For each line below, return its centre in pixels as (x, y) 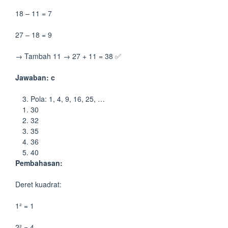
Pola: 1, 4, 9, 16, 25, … (68, 99)
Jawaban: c (35, 77)
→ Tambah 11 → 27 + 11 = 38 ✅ (68, 56)
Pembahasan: (39, 163)
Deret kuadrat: (38, 184)
